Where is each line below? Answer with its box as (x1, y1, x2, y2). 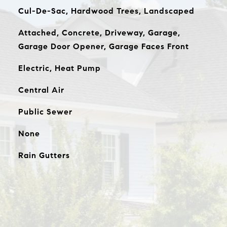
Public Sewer (18, 107, 72, 117)
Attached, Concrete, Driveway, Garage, (18, 28, 180, 37)
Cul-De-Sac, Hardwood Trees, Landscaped (18, 6, 195, 16)
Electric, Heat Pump (18, 63, 101, 73)
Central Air (18, 85, 64, 95)
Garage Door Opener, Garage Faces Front (18, 42, 189, 51)
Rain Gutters (18, 150, 70, 160)
